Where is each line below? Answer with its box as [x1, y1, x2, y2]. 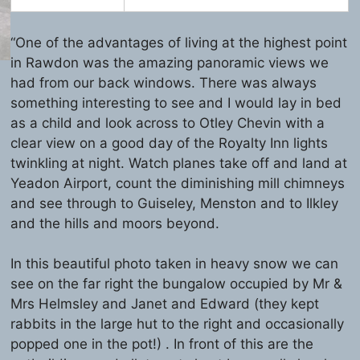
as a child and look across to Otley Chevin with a [10, 114, 325, 131]
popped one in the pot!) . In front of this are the [10, 335, 314, 352]
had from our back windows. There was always [10, 74, 317, 91]
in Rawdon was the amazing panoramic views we [10, 54, 329, 71]
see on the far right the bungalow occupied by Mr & [10, 275, 343, 292]
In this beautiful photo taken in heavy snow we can [10, 255, 339, 272]
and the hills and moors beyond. [10, 215, 220, 231]
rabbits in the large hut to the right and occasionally [10, 315, 345, 332]
